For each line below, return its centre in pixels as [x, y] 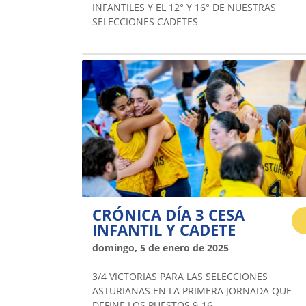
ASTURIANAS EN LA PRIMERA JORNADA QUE [192, 290]
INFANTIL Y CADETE [164, 229]
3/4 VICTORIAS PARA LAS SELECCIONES [180, 276]
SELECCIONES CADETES [145, 21]
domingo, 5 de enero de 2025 [161, 247]
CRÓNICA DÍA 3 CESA [168, 214]
